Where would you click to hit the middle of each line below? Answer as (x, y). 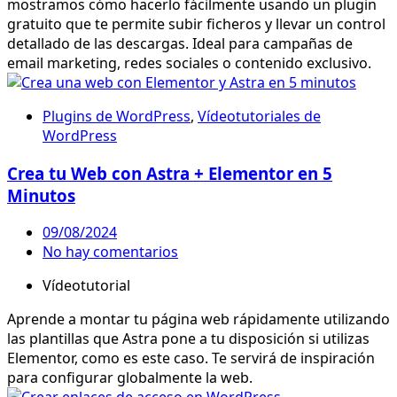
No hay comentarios (110, 252)
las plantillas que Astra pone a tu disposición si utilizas (188, 339)
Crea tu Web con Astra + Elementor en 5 (170, 173)
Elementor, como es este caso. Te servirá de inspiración (191, 358)
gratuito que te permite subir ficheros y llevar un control (196, 24)
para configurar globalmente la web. (130, 378)
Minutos (41, 195)
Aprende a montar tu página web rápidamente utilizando (198, 319)
